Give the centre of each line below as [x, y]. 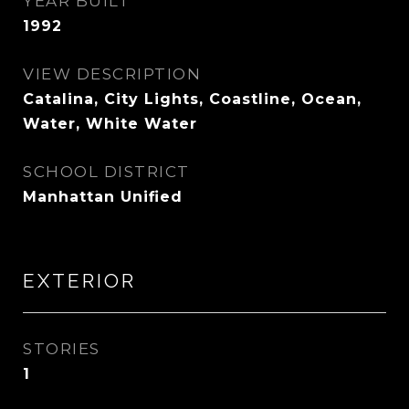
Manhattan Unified [103, 197]
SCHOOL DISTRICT [106, 172]
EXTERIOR [79, 281]
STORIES [62, 349]
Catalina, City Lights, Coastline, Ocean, [192, 99]
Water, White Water [110, 124]
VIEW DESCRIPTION [112, 74]
